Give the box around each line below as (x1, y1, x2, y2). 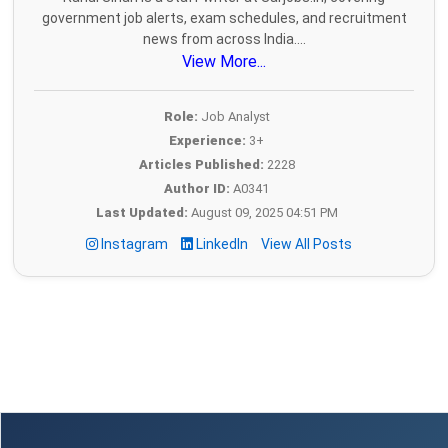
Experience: (169, 133, 246, 149)
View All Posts (261, 236, 352, 253)
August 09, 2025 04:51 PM (187, 205, 338, 221)
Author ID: (164, 181, 230, 197)
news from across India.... (142, 31, 306, 48)
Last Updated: (95, 205, 188, 221)
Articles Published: (138, 157, 264, 173)
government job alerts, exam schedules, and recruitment (41, 10, 407, 27)
